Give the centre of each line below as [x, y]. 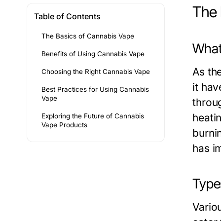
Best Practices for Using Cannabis [95, 90]
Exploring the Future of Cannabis [93, 116]
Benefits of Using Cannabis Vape [93, 54]
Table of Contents [67, 17]
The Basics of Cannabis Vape [88, 36]
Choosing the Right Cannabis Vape [96, 72]
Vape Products [64, 125]
